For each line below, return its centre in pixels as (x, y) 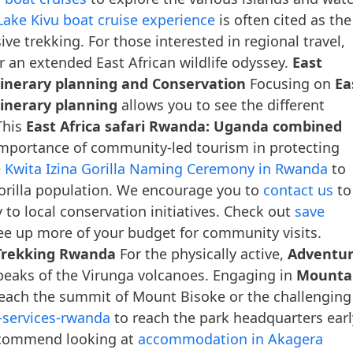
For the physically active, (202, 253)
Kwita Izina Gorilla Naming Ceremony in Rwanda (166, 168)
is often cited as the (283, 19)
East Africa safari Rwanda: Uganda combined (184, 126)
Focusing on (290, 83)
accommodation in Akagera (230, 338)
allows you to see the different (221, 104)
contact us (298, 190)
